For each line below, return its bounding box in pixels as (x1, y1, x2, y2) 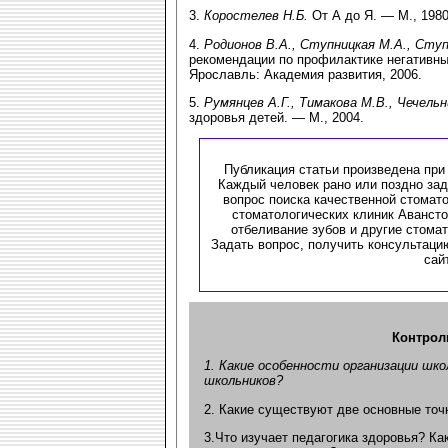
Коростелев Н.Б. (204, 8, 308, 24)
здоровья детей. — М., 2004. (189, 109, 364, 125)
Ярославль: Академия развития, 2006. (189, 66, 422, 82)
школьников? (204, 373, 283, 389)
